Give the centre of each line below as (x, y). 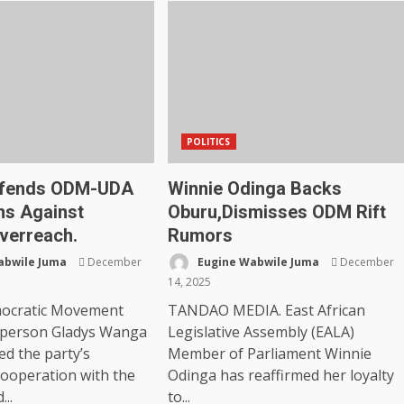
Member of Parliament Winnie (269, 353)
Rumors (200, 235)
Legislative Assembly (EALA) (261, 332)
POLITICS (208, 142)
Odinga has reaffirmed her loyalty (280, 375)
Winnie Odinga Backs (254, 188)
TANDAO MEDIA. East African (266, 310)
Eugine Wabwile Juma (257, 262)
